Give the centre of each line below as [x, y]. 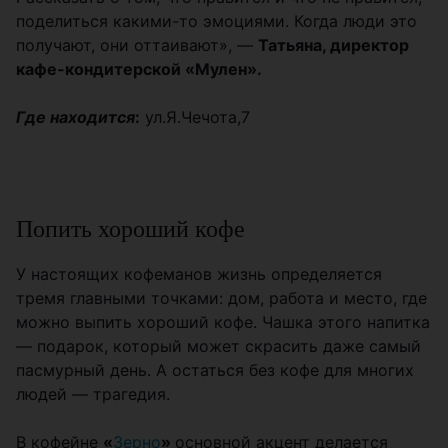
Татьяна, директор [333, 45]
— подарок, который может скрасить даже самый [218, 346]
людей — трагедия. [93, 394]
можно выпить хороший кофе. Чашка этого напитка [223, 322]
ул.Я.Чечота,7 [195, 117]
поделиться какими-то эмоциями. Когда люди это [216, 21]
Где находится [75, 117]
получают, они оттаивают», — [137, 45]
